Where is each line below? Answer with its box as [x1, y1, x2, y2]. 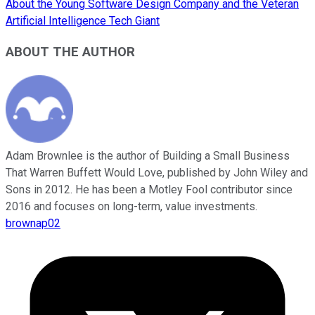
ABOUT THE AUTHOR [6, 44, 135, 60]
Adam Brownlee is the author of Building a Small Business [6, 149, 290, 163]
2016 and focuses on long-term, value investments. [6, 200, 257, 214]
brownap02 [6, 217, 60, 231]
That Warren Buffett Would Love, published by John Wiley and [6, 166, 308, 180]
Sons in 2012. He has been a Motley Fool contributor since [6, 183, 292, 197]
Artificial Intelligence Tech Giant [6, 13, 160, 27]
